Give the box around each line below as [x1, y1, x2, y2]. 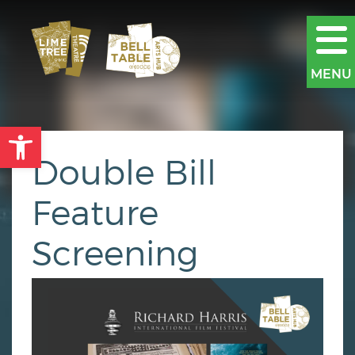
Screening [32, 231, 198, 272]
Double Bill [32, 151, 216, 191]
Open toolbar [7, 119, 175, 149]
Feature [32, 191, 158, 231]
